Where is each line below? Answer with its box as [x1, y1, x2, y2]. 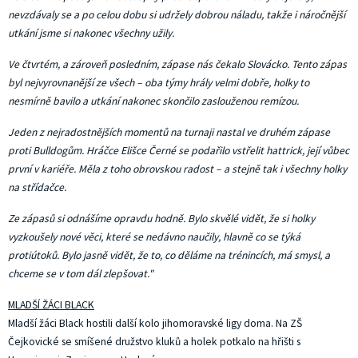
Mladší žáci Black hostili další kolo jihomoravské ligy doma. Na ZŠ [8, 316, 302, 330]
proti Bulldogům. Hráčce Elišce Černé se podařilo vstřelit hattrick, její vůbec [8, 144, 349, 157]
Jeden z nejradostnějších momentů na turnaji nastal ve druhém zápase [8, 125, 330, 139]
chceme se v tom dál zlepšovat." [8, 267, 153, 280]
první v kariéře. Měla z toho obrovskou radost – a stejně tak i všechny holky [8, 162, 347, 176]
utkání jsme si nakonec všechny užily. [8, 26, 174, 40]
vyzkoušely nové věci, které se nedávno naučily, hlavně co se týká [8, 230, 300, 244]
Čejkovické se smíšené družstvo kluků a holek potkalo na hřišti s [8, 335, 300, 348]
